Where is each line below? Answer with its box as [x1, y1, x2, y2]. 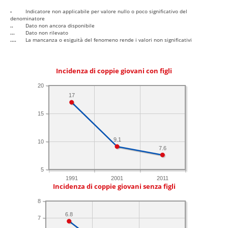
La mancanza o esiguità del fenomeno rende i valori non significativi [25, 36, 192, 44]
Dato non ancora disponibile [25, 22, 95, 30]
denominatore [10, 15, 45, 22]
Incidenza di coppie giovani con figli [56, 67, 172, 76]
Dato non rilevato [25, 29, 68, 37]
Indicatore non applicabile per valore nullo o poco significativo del [25, 8, 187, 15]
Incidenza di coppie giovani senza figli [52, 182, 176, 191]
